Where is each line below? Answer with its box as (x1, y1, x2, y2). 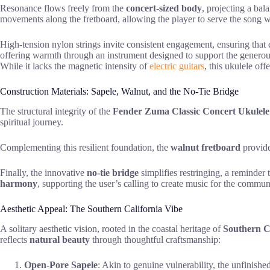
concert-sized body (126, 3, 202, 14)
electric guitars (149, 61, 204, 72)
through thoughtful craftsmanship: (90, 234, 221, 245)
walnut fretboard (171, 142, 240, 152)
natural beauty (30, 234, 90, 245)
